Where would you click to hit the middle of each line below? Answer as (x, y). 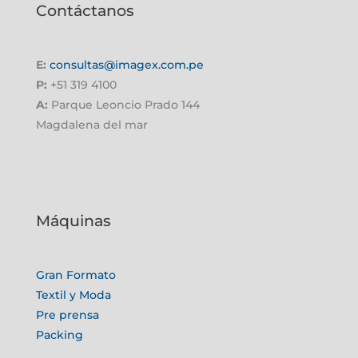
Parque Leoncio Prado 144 (124, 105)
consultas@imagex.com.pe (127, 65)
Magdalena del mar (92, 125)
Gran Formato (76, 275)
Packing (60, 335)
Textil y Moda (74, 295)
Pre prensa (68, 315)
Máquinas (74, 221)
